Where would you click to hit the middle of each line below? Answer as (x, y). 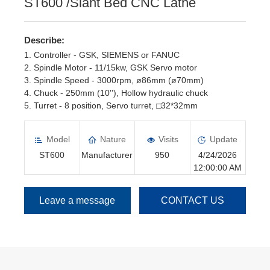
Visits (168, 139)
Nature (113, 139)
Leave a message (77, 200)
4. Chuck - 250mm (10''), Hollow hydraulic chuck (116, 93)
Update (224, 139)
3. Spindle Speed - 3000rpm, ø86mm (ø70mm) (114, 80)
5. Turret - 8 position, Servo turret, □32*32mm (111, 105)
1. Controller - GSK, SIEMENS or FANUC (102, 55)
